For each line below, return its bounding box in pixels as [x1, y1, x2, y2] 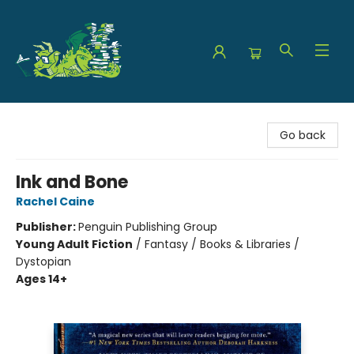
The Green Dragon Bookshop [12, 110, 170, 126]
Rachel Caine [16, 194, 95, 209]
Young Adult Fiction [16, 236, 133, 252]
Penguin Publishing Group [78, 219, 217, 235]
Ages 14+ [16, 271, 67, 287]
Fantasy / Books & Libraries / [145, 236, 299, 252]
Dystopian [16, 254, 71, 269]
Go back [280, 127, 326, 143]
